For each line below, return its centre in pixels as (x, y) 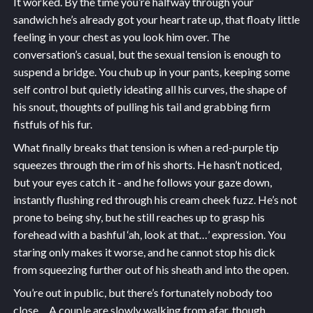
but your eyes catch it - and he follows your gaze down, (142, 182)
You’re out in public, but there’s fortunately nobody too (143, 293)
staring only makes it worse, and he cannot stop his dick (144, 252)
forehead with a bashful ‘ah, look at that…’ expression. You (149, 235)
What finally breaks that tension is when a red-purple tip (146, 147)
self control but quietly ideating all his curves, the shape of (150, 89)
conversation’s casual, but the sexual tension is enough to (147, 54)
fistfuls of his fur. (52, 124)
